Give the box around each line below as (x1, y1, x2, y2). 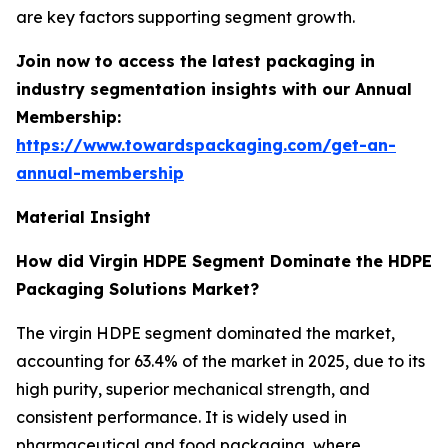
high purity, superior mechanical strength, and (16, 379, 370, 400)
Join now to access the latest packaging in (16, 51, 375, 72)
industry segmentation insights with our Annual (16, 79, 412, 100)
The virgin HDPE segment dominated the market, (16, 323, 395, 344)
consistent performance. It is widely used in (16, 407, 347, 428)
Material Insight (16, 207, 151, 228)
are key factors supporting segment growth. (16, 7, 355, 28)
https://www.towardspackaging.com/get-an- (16, 135, 396, 156)
